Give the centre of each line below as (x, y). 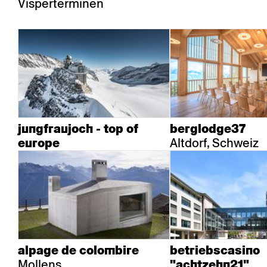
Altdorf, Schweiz (214, 143)
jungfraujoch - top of (78, 129)
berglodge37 (208, 129)
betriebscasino (215, 250)
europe (39, 143)
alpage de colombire (78, 250)
